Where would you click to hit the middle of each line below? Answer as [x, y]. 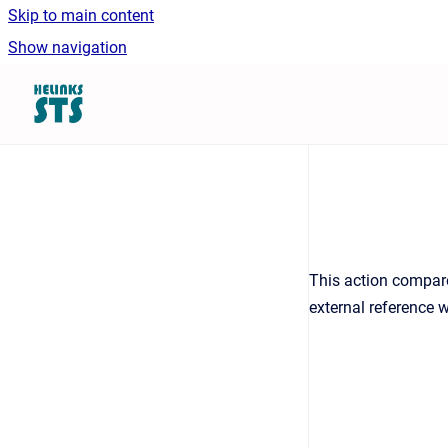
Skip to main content [81, 15]
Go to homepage [141, 90]
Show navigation [67, 47]
